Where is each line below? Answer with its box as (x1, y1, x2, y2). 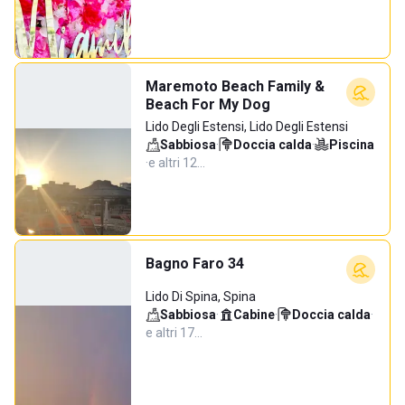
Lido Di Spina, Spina (146, 289, 256, 304)
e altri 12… (148, 155, 205, 170)
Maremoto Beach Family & (146, 78, 325, 95)
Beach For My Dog (146, 96, 270, 113)
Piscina (329, 137, 374, 152)
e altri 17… (146, 325, 202, 340)
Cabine (233, 307, 275, 322)
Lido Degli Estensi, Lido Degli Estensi (146, 119, 348, 134)
